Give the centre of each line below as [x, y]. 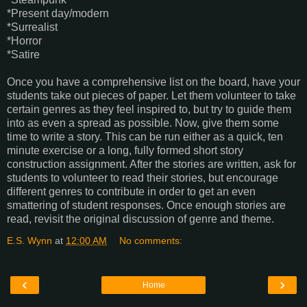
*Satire [23, 55]
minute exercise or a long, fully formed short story [125, 151]
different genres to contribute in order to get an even [131, 192]
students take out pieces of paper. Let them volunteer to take [151, 96]
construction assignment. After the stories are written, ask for [151, 164]
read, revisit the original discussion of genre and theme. [140, 219]
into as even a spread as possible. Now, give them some [143, 123]
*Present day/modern [58, 14]
